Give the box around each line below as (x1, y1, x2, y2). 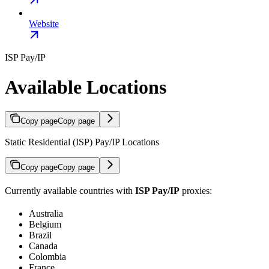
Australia (29, 208, 63, 219)
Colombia (29, 252, 66, 262)
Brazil (29, 230, 52, 241)
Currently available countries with (5, 186, 135, 196)
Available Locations (5, 76, 166, 98)
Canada (29, 241, 58, 252)
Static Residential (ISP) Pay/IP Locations (5, 137, 159, 148)
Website (29, 19, 59, 29)
